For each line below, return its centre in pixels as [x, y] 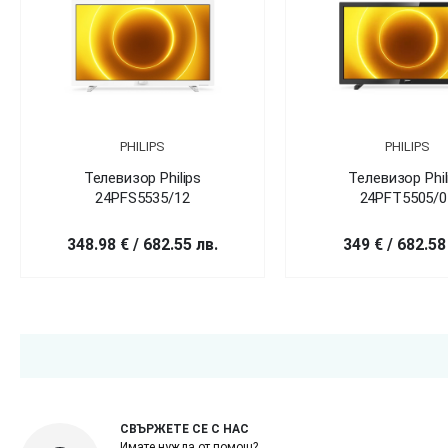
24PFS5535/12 [142, 197]
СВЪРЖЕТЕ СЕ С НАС [184, 428]
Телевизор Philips [142, 177]
